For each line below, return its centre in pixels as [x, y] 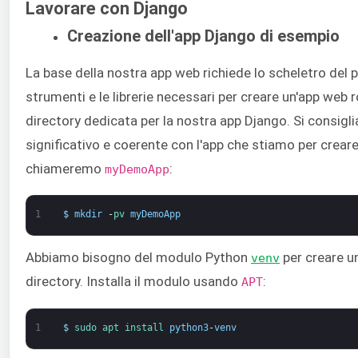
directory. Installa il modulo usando [133, 282]
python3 [189, 327]
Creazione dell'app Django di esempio [203, 36]
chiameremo [65, 168]
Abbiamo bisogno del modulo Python [138, 258]
